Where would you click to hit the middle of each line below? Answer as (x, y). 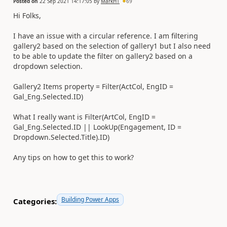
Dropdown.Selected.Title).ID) (61, 137)
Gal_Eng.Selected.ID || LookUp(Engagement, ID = (97, 127)
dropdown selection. (48, 66)
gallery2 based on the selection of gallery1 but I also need (112, 46)
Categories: (35, 201)
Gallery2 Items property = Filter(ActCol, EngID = (93, 86)
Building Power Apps (90, 199)
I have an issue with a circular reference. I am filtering (106, 35)
